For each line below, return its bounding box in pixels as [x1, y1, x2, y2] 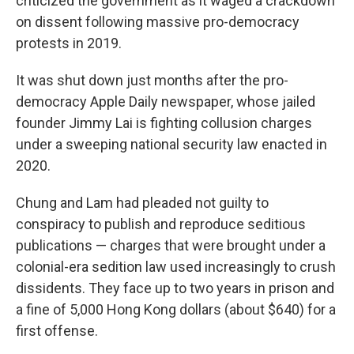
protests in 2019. [16, 34, 122, 51]
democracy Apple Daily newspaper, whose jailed [16, 92, 315, 110]
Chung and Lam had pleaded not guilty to [16, 194, 269, 211]
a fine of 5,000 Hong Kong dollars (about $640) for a [16, 300, 336, 318]
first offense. [16, 322, 98, 339]
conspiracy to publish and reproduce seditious [16, 215, 306, 232]
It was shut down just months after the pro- [16, 71, 288, 88]
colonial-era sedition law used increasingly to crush [16, 258, 336, 275]
